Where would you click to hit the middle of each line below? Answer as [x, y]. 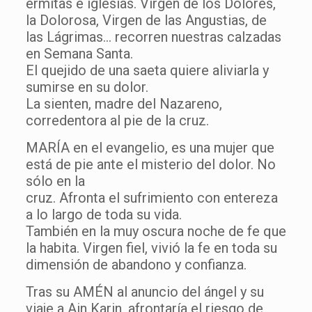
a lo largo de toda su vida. [105, 214]
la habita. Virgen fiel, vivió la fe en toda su [151, 248]
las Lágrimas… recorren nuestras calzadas [153, 37]
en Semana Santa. [81, 53]
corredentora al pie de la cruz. [117, 120]
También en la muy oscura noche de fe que [156, 231]
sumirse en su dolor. [87, 87]
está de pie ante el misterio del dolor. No [150, 164]
